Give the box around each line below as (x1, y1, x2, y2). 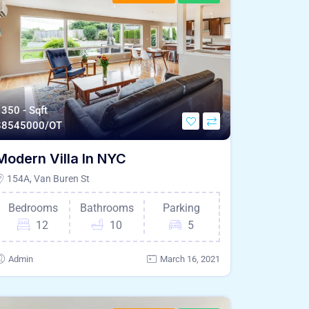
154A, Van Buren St (5, 172, 90, 184)
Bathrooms (79, 201, 134, 215)
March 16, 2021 (160, 253, 220, 264)
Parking (163, 201, 201, 215)
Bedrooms (8, 201, 58, 215)
